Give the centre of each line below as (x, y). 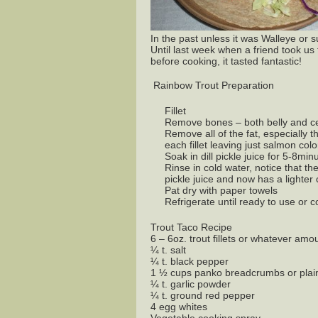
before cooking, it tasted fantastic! (226, 61)
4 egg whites (179, 307)
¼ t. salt (168, 250)
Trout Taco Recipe (191, 227)
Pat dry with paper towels (221, 190)
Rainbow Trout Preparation (212, 85)
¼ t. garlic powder (191, 284)
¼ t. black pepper (190, 261)
